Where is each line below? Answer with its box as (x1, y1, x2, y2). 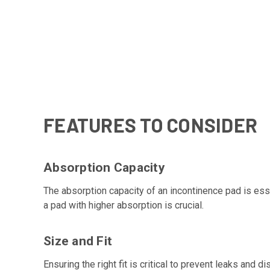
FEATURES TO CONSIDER (43, 113, 257, 136)
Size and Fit (43, 233, 112, 248)
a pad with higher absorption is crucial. (43, 199, 204, 211)
